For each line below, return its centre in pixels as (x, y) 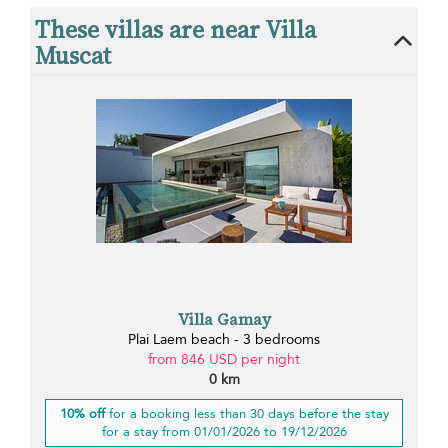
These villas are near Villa (175, 30)
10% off (82, 413)
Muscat (73, 56)
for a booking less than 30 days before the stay (246, 413)
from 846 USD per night (224, 359)
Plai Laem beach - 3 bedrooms (224, 339)
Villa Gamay (224, 318)
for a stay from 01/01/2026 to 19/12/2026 (224, 431)
